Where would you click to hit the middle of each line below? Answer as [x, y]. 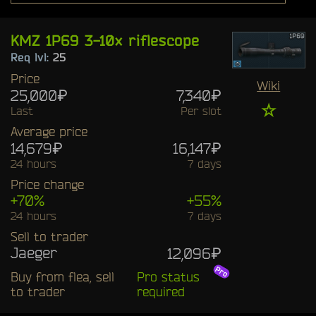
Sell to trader [49, 236]
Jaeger [34, 252]
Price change [47, 184]
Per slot [201, 110]
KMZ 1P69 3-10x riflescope [105, 40]
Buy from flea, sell [62, 276]
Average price [49, 131]
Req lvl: [32, 57]
